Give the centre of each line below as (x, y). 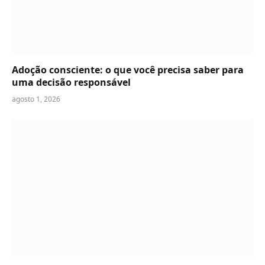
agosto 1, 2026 (36, 99)
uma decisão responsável (71, 83)
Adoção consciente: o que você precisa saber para (128, 70)
